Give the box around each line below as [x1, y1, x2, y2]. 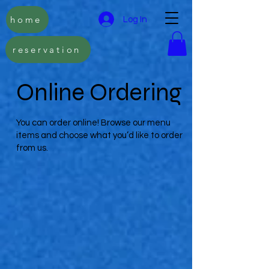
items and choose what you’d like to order [16, 130, 183, 140]
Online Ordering [16, 77, 182, 107]
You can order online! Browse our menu [16, 118, 171, 127]
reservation [12, 44, 82, 55]
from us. [16, 143, 48, 153]
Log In [123, 14, 148, 24]
